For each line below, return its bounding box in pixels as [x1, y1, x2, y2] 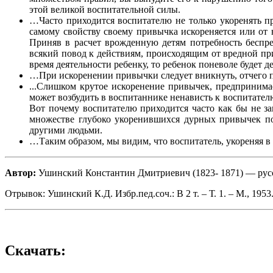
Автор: [5, 167, 36, 178]
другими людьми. [29, 124, 102, 135]
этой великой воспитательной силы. [29, 4, 180, 15]
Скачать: [5, 243, 66, 259]
